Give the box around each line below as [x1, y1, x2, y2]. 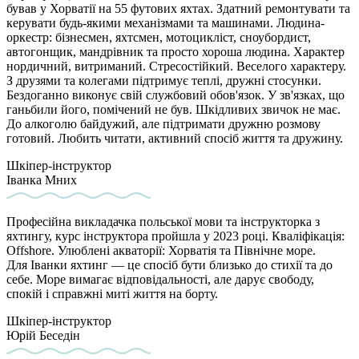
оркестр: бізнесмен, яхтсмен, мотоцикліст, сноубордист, [6, 30, 311, 45]
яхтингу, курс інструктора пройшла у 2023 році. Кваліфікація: [6, 229, 345, 244]
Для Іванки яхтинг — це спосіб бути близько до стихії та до [6, 258, 333, 272]
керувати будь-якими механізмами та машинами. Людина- [6, 16, 325, 30]
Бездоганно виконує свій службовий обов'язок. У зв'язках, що [6, 88, 345, 103]
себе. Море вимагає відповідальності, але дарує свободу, [6, 272, 314, 287]
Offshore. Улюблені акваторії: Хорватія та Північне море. [6, 244, 316, 258]
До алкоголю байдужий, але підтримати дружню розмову [6, 117, 321, 131]
